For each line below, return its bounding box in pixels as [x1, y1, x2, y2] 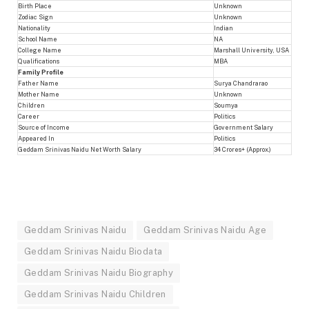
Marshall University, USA [214, 46, 289, 54]
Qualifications [18, 57, 59, 65]
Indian [214, 23, 233, 32]
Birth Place [18, 1, 52, 10]
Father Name [18, 79, 59, 87]
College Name [18, 46, 61, 54]
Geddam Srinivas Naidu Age [143, 224, 266, 235]
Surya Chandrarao [214, 79, 268, 87]
